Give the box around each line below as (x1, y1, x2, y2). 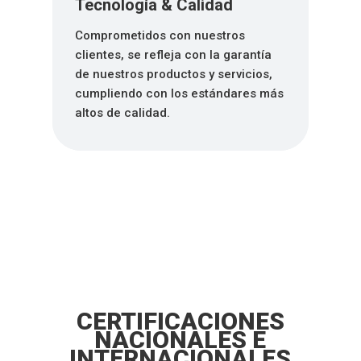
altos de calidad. (74, 106, 170, 121)
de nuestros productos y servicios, (74, 67, 272, 82)
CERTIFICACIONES (76, 307, 284, 336)
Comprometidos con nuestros (74, 28, 245, 44)
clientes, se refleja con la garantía (74, 48, 272, 63)
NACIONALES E (94, 326, 267, 355)
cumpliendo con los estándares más (74, 86, 284, 102)
